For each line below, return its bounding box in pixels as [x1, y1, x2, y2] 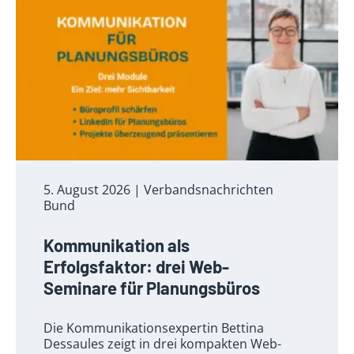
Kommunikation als [43, 235, 190, 256]
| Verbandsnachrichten [134, 181, 273, 199]
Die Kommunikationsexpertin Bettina [43, 319, 264, 337]
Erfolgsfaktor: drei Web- [43, 256, 229, 277]
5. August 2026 [43, 181, 130, 199]
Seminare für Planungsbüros [43, 277, 260, 299]
